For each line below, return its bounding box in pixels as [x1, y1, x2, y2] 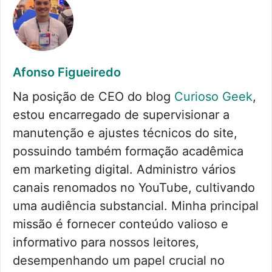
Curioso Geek [174, 89, 253, 104]
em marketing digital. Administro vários [13, 162, 236, 177]
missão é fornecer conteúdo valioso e [13, 217, 228, 232]
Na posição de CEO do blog [13, 89, 174, 104]
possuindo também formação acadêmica [13, 144, 243, 159]
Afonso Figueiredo [13, 65, 121, 80]
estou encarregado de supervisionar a [13, 107, 229, 123]
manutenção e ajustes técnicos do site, [13, 126, 237, 141]
